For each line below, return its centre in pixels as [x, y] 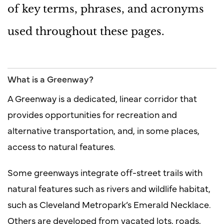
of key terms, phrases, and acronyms [106, 9]
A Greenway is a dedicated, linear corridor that [102, 98]
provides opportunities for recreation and [92, 114]
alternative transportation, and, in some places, [103, 130]
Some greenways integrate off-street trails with [105, 172]
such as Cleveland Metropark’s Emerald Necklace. [109, 204]
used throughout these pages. [86, 31]
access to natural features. [61, 146]
